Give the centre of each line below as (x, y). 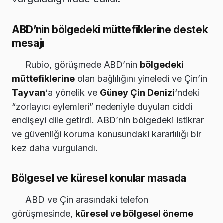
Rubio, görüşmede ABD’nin (83, 65)
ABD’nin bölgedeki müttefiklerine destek (110, 30)
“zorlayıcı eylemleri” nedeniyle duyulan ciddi (102, 107)
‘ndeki (187, 93)
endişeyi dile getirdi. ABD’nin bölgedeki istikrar (108, 120)
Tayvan (29, 93)
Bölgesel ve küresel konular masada (99, 178)
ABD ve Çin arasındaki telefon (87, 200)
